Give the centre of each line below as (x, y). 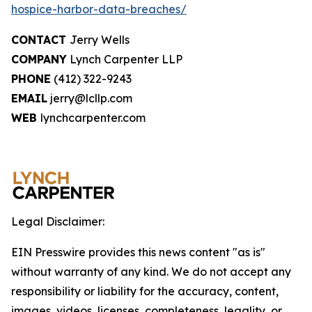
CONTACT (40, 40)
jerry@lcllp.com (90, 98)
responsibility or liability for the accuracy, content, (145, 291)
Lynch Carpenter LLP (125, 59)
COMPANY (39, 59)
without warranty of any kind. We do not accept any (151, 272)
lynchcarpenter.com (93, 118)
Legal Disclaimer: (58, 221)
